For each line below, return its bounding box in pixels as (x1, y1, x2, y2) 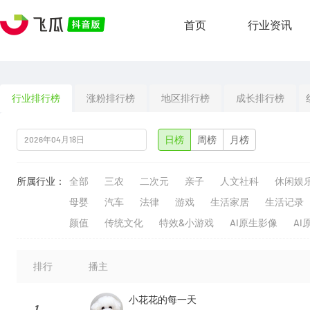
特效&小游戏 (159, 217, 214, 228)
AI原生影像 (230, 217, 277, 228)
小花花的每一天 (129, 294, 197, 305)
